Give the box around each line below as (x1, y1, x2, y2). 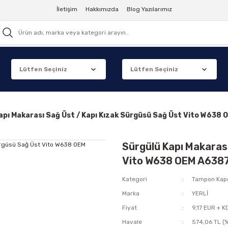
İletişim (56, 6, 77, 13)
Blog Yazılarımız (126, 6, 172, 13)
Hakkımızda (85, 6, 119, 13)
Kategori (122, 176, 147, 183)
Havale (122, 218, 142, 225)
